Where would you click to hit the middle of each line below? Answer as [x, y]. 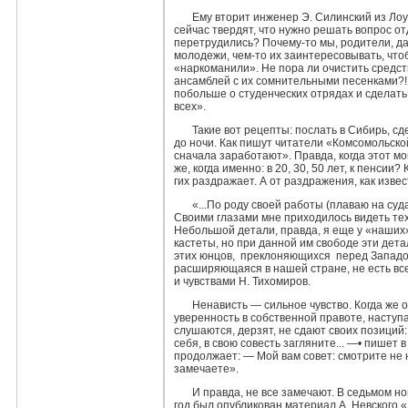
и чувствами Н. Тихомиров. [242, 281]
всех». [190, 107]
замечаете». [206, 369]
